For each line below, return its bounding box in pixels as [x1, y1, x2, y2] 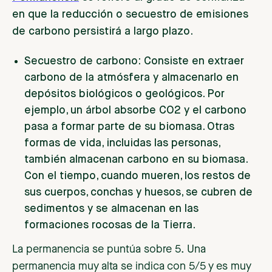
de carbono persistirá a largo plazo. [12, 26, 193, 38]
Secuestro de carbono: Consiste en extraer [24, 56, 244, 67]
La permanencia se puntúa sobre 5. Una [12, 244, 206, 256]
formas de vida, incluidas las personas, [24, 138, 220, 149]
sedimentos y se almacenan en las [24, 203, 199, 215]
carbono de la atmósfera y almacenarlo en [24, 72, 239, 84]
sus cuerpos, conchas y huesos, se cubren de [24, 187, 253, 199]
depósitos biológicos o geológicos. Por [24, 89, 225, 100]
